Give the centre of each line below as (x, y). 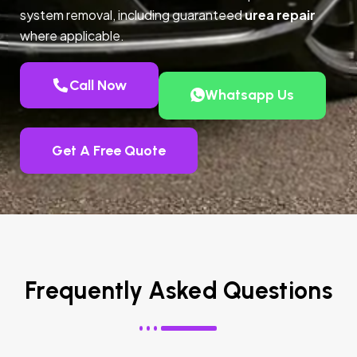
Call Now (98, 86)
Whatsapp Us (249, 95)
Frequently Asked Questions (178, 291)
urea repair (280, 15)
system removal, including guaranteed (132, 15)
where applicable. (72, 36)
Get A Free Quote (109, 151)
